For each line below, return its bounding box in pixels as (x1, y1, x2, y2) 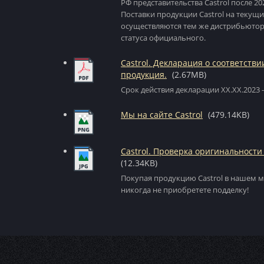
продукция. (121, 69, 167, 80)
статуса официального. (121, 32, 206, 43)
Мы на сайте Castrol (121, 109, 203, 120)
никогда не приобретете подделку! (121, 184, 249, 195)
